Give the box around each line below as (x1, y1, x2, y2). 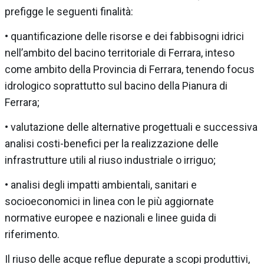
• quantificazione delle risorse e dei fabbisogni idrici (5, 29, 244, 42)
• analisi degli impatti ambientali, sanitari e (5, 178, 197, 191)
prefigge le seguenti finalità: (5, 5, 133, 18)
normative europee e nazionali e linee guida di (5, 211, 216, 224)
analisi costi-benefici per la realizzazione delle (5, 137, 219, 150)
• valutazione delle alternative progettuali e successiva (5, 120, 258, 133)
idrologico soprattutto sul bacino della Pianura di (5, 79, 227, 92)
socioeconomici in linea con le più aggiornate (5, 194, 214, 207)
